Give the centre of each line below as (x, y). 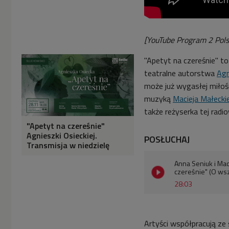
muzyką (157, 99)
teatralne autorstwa (179, 73)
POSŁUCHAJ (167, 140)
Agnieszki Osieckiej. (62, 136)
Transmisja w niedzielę (68, 145)
